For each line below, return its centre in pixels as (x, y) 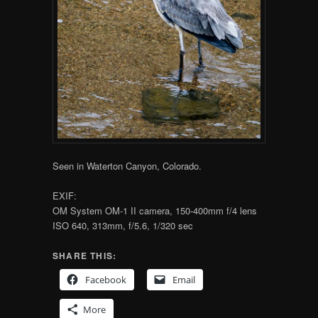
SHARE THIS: (84, 256)
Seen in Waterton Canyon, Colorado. (127, 166)
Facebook (105, 280)
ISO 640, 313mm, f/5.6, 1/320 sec (122, 226)
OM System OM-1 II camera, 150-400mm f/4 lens (154, 211)
